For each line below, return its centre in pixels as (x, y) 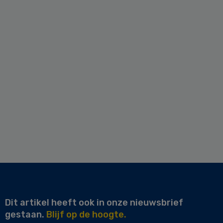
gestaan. (26, 214)
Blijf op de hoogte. (86, 214)
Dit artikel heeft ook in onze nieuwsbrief (94, 202)
